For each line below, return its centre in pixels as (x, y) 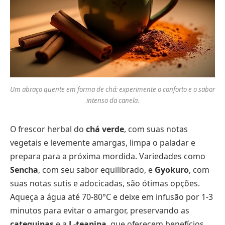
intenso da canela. (113, 100)
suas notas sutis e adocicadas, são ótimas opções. (105, 183)
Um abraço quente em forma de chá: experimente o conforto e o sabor (113, 89)
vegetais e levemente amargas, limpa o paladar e (103, 142)
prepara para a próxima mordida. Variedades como (108, 156)
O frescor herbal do (48, 129)
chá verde (105, 129)
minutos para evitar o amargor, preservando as (100, 210)
